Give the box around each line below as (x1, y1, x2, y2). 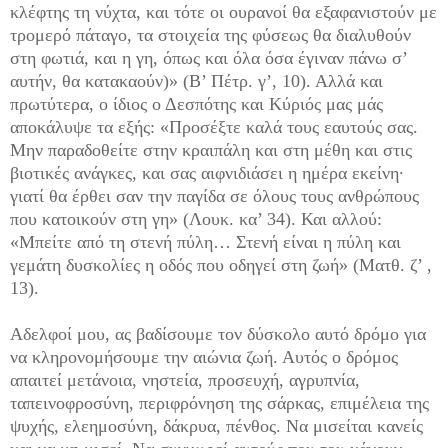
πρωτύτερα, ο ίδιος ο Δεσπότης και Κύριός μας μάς (10, 94, 383, 115)
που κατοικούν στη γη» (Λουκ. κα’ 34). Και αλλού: (10, 209, 382, 230)
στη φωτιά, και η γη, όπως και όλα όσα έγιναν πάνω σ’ (10, 48, 407, 69)
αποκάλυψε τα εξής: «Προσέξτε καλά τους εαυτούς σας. (10, 117, 418, 138)
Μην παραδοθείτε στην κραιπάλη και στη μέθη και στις (10, 140, 412, 161)
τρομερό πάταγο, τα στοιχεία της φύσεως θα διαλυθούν (10, 25, 411, 46)
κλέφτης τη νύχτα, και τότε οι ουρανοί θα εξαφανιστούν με (10, 2, 437, 23)
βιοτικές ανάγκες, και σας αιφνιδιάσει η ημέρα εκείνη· (10, 163, 404, 184)
